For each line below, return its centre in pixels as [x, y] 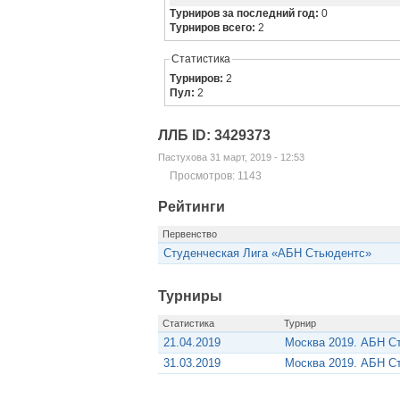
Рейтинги [191, 207]
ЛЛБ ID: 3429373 [214, 136]
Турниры [190, 296]
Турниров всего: [214, 28]
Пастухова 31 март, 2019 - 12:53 [231, 157]
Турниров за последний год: [246, 14]
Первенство [189, 234]
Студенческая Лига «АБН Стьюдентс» [267, 254]
